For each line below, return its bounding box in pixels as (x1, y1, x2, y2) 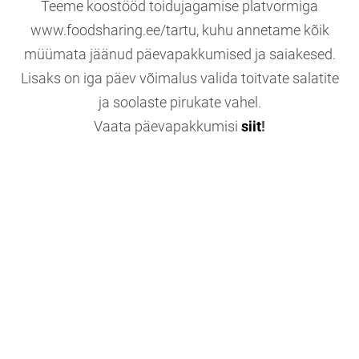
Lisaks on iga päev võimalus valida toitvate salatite (20, 70, 339, 87)
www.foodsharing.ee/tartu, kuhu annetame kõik (30, 22, 329, 38)
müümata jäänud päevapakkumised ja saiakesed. (23, 46, 336, 63)
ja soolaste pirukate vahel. (98, 94, 261, 111)
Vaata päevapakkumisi (94, 118, 241, 135)
